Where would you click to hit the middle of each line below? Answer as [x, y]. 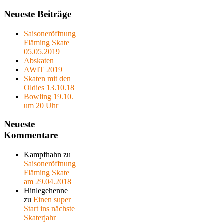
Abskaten [39, 60]
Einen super [52, 199]
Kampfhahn [43, 154]
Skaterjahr [40, 217]
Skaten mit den [47, 78]
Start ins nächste [49, 208]
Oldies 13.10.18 [49, 87]
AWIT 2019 [43, 69]
